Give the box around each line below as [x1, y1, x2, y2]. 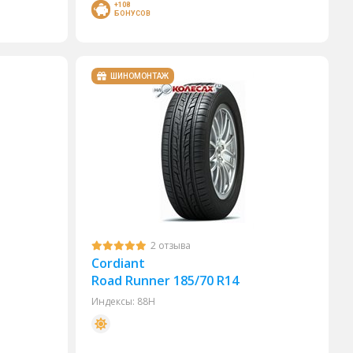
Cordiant [91, 255, 146, 272]
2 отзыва [150, 239, 191, 252]
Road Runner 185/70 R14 [91, 272, 240, 289]
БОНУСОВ [114, 9, 151, 17]
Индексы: [91, 295, 136, 308]
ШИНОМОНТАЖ [110, 71, 169, 80]
